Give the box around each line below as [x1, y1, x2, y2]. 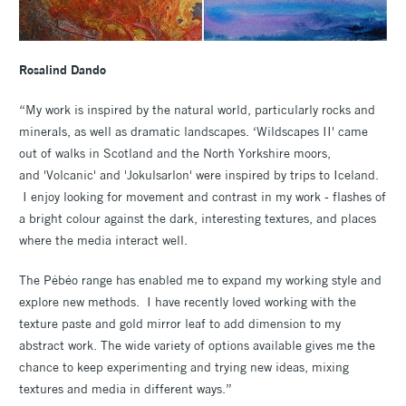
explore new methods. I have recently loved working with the [19, 293, 356, 310]
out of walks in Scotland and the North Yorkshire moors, [19, 144, 331, 161]
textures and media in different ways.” [19, 380, 232, 397]
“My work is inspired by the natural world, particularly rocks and [19, 101, 375, 118]
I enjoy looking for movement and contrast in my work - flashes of [19, 188, 386, 205]
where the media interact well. [19, 231, 191, 248]
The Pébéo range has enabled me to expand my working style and [19, 271, 382, 288]
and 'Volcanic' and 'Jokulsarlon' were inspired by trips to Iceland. [19, 166, 379, 183]
